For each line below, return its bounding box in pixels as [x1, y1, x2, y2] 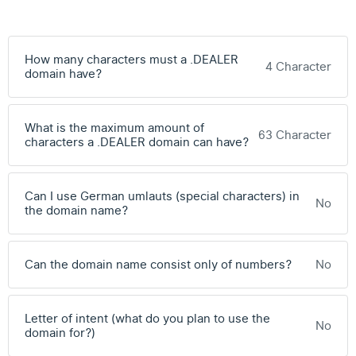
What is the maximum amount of [25, 119, 204, 137]
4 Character [265, 58, 331, 75]
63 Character [258, 126, 331, 144]
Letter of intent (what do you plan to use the [25, 310, 270, 327]
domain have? [25, 65, 102, 83]
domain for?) [25, 324, 95, 342]
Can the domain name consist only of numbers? [25, 256, 292, 273]
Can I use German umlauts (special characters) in [25, 188, 300, 205]
